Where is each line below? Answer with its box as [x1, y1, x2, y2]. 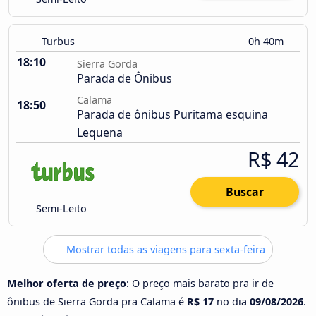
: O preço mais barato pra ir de [126, 276, 274, 290]
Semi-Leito [33, 202, 87, 216]
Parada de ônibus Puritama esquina [77, 107, 268, 123]
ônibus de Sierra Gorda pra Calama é [7, 294, 187, 308]
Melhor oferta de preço [7, 276, 126, 290]
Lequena [77, 125, 123, 141]
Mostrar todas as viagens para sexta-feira [63, 243, 265, 257]
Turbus [42, 35, 75, 49]
